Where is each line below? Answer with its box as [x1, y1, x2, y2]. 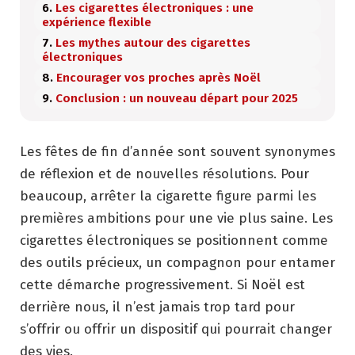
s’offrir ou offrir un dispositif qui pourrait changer [20, 320, 332, 338]
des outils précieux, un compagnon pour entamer [20, 254, 335, 271]
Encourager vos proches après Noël [56, 70, 261, 85]
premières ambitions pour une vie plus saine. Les [20, 209, 333, 227]
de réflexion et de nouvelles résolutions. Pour [20, 165, 309, 182]
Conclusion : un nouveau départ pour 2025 [55, 90, 298, 105]
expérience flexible [42, 14, 151, 29]
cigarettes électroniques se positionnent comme [20, 231, 328, 249]
